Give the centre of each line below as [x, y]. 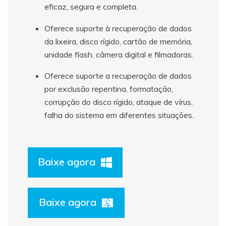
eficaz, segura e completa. [91, 7]
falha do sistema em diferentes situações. [119, 115]
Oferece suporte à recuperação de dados [118, 28]
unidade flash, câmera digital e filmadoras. [119, 54]
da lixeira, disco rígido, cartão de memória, [118, 41]
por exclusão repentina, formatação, [109, 89]
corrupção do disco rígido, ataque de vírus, [119, 102]
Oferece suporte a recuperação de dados [118, 76]
